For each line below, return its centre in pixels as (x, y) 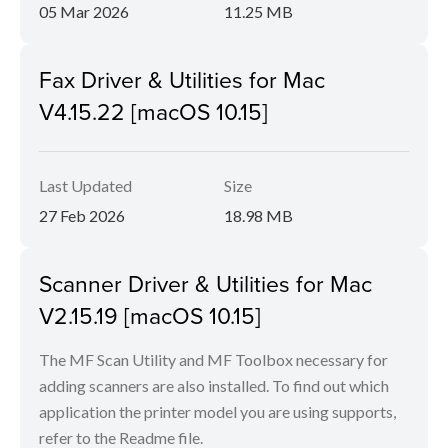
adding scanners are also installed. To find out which (214, 386)
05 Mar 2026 (84, 12)
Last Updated (85, 186)
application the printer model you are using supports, (217, 412)
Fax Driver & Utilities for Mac (182, 79)
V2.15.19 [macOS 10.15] (150, 315)
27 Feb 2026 (82, 216)
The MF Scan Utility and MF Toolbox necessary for (213, 360)
